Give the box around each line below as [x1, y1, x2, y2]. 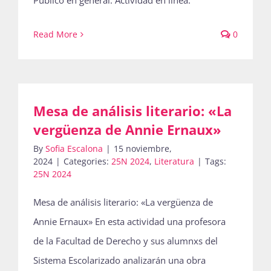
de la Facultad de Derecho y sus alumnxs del [33, 235, 218, 247]
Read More [33, 28, 77, 40]
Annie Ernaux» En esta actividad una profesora [33, 215, 226, 227]
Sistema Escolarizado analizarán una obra [33, 254, 206, 266]
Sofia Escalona [45, 143, 103, 154]
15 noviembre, [114, 143, 172, 154]
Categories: [64, 155, 111, 167]
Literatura [154, 155, 194, 167]
